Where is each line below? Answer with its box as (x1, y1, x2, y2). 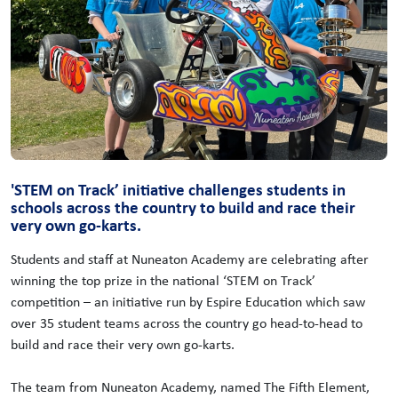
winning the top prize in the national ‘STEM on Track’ (11, 271, 315, 290)
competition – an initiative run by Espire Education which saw (11, 292, 365, 311)
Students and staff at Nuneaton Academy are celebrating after (11, 250, 369, 268)
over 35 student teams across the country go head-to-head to (11, 314, 362, 332)
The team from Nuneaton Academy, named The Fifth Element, (11, 378, 370, 396)
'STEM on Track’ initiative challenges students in (11, 179, 346, 201)
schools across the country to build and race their (11, 196, 355, 219)
